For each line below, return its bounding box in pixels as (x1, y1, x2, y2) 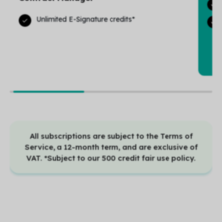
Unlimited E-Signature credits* (36, 14, 135, 24)
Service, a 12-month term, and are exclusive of (24, 142, 198, 152)
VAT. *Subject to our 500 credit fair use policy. (26, 153, 196, 163)
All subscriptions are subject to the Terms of (29, 131, 193, 141)
